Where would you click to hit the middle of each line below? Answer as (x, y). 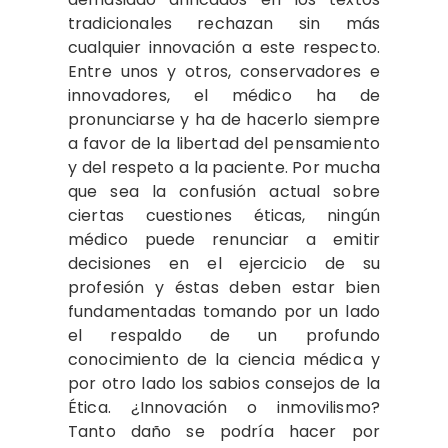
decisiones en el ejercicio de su (224, 263)
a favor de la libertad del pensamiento (224, 143)
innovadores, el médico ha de (224, 95)
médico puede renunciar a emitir (224, 239)
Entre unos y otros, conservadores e (224, 71)
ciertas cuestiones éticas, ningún (224, 215)
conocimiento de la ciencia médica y (224, 359)
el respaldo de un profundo (224, 335)
